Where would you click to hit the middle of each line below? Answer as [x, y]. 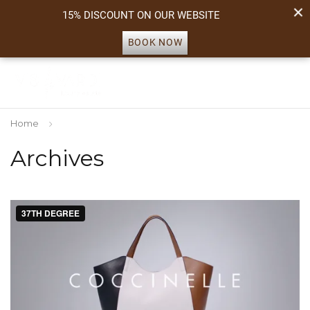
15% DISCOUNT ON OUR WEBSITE [141, 16]
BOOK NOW [155, 43]
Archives [57, 158]
